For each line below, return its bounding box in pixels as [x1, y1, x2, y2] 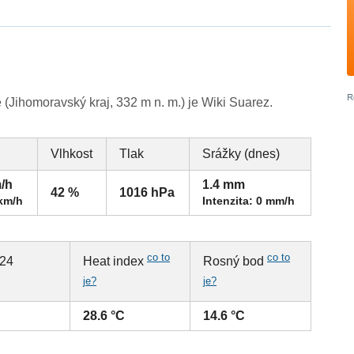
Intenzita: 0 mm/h [202, 194, 296, 208]
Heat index [83, 254, 148, 269]
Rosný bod [203, 254, 268, 269]
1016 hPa [119, 186, 175, 200]
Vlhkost [51, 147, 93, 161]
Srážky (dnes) [202, 147, 281, 161]
